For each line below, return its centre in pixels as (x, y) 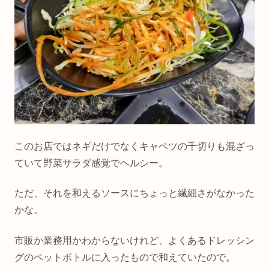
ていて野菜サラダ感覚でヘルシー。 (91, 163)
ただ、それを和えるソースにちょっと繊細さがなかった (134, 193)
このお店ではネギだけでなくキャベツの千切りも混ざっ (134, 146)
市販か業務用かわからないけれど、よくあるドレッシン (134, 240)
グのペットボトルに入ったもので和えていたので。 (125, 257)
